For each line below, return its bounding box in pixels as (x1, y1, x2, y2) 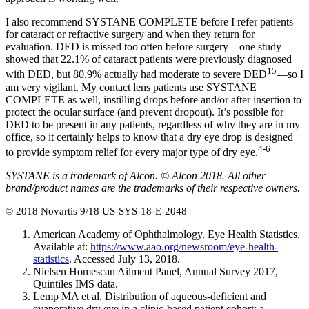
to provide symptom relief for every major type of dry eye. (6, 146, 258, 158)
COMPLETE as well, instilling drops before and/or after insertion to (6, 93, 301, 106)
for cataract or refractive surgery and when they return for (6, 28, 255, 41)
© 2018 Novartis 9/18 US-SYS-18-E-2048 (6, 206, 187, 217)
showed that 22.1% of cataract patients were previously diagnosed (6, 53, 292, 66)
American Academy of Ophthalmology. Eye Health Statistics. (33, 228, 300, 240)
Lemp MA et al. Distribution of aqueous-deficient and (33, 290, 266, 302)
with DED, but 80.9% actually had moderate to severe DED (6, 68, 267, 81)
